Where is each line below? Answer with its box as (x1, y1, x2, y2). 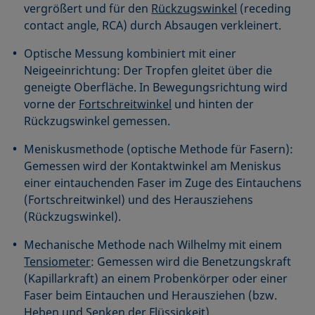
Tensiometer (24, 253, 91, 269)
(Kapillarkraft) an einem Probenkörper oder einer (24, 270, 288, 286)
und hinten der (172, 96, 255, 112)
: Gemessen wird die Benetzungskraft (91, 253, 292, 269)
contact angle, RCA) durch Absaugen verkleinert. (24, 17, 282, 33)
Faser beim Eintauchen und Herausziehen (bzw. (24, 287, 278, 303)
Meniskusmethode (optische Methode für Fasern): (24, 141, 294, 157)
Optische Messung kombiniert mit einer (24, 45, 237, 61)
